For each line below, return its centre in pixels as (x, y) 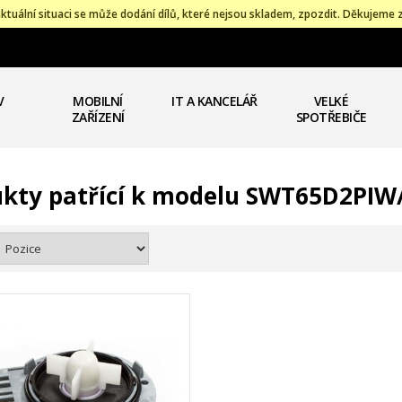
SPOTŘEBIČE (331, 117)
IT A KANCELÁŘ (214, 101)
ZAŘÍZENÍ (98, 117)
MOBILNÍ (98, 101)
